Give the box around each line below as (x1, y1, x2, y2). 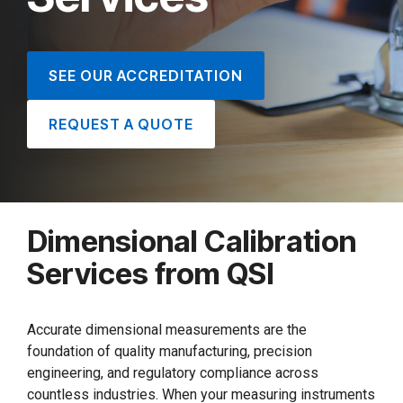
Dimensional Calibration (27, 222, 356, 259)
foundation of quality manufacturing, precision (27, 342, 312, 360)
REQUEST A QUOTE (49, 114, 193, 133)
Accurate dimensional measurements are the (27, 320, 307, 338)
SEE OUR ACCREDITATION (49, 66, 243, 85)
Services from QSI (27, 255, 274, 291)
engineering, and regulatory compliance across (27, 363, 318, 381)
